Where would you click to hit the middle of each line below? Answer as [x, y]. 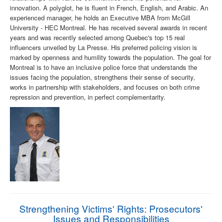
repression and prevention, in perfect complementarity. [88, 97]
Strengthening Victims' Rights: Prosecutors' [111, 209]
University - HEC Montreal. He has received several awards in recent [109, 28]
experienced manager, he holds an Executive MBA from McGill [100, 18]
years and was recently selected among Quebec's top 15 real [97, 38]
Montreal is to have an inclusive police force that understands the [104, 67]
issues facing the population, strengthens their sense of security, [103, 77]
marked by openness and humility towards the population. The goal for [111, 57]
